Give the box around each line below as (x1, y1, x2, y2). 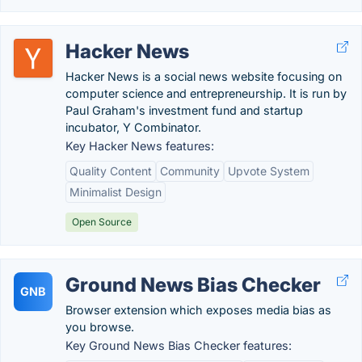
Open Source (72, 216, 132, 228)
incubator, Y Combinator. (65, 120, 201, 134)
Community (160, 164, 220, 178)
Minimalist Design (69, 185, 162, 199)
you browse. (65, 320, 134, 334)
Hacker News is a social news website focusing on (65, 69, 342, 83)
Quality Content (69, 164, 152, 178)
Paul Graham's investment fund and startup (65, 103, 303, 117)
